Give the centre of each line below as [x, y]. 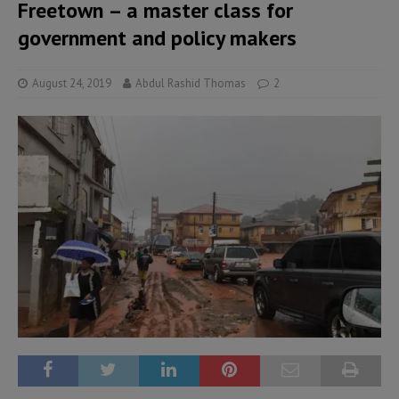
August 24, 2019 [72, 83]
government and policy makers [157, 38]
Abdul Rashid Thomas [191, 83]
